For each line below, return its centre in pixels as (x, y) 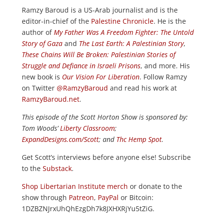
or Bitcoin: (136, 197)
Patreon (81, 197)
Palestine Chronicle (122, 21)
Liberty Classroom (87, 128)
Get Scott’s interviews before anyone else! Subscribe (106, 157)
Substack (57, 168)
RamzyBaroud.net (50, 99)
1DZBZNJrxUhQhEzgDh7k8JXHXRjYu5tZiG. (88, 209)
